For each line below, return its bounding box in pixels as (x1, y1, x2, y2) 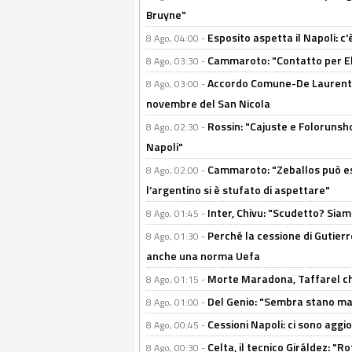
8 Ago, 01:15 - (146, 272, 207, 287)
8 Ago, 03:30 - (146, 53, 207, 68)
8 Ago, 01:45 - (146, 206, 207, 221)
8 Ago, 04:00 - (146, 31, 207, 46)
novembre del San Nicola (146, 95, 270, 112)
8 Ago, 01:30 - (146, 229, 207, 244)
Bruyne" (146, 6, 186, 23)
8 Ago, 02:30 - (146, 119, 207, 134)
